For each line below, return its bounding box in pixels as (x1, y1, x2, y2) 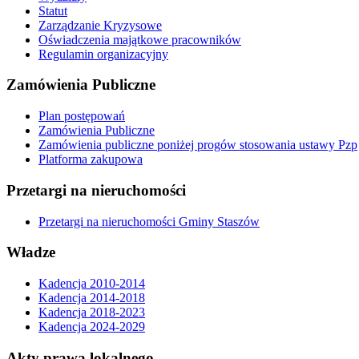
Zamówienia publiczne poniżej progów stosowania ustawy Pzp (38, 138, 357, 152)
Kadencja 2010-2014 (38, 276, 145, 291)
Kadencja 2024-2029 (38, 320, 145, 334)
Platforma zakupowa (38, 152, 143, 167)
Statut (38, 3, 67, 18)
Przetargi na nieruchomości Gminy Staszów (38, 214, 260, 228)
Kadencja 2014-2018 (38, 291, 145, 305)
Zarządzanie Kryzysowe (38, 18, 162, 32)
